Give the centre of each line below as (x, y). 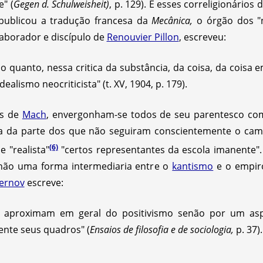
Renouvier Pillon (143, 37)
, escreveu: (202, 37)
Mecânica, (174, 20)
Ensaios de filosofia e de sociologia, (161, 229)
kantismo (193, 166)
